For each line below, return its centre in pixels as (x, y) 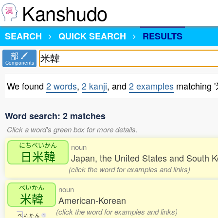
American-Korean (92, 200)
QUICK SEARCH (92, 36)
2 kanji (94, 86)
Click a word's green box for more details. (72, 129)
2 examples (151, 86)
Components (19, 63)
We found (27, 86)
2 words (62, 86)
